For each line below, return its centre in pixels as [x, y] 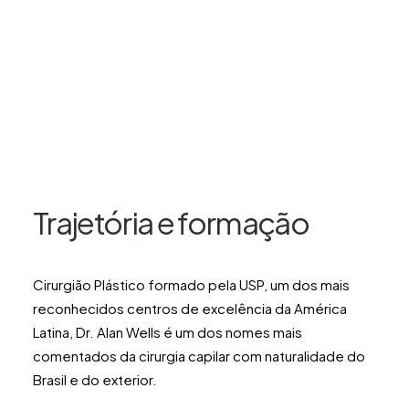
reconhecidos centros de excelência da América [190, 308]
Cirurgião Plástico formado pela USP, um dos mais [191, 284]
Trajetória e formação [171, 222]
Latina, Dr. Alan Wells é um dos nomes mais [168, 332]
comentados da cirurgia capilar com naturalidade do [199, 356]
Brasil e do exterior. [95, 379]
